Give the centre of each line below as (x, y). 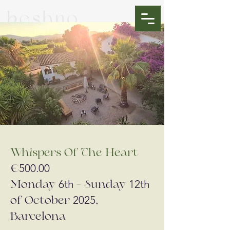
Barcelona (38, 217)
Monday (34, 185)
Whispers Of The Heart (74, 153)
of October (42, 201)
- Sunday (103, 185)
